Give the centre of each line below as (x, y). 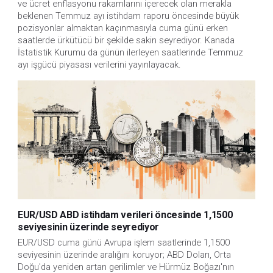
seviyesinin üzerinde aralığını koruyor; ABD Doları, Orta (124, 254)
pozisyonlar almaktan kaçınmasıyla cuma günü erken (123, 28)
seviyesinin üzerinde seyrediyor (89, 227)
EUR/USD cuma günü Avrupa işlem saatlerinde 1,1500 (124, 242)
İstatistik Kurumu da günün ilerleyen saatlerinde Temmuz (130, 52)
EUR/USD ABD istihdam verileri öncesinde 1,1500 (125, 214)
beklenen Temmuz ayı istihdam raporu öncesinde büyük (128, 16)
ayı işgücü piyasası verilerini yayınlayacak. (99, 64)
